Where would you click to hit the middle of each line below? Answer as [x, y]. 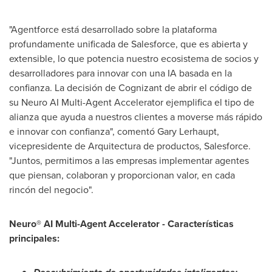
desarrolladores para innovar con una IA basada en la [121, 73]
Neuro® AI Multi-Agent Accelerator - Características [121, 223]
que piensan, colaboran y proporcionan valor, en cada [122, 175]
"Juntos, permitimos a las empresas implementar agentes [129, 160]
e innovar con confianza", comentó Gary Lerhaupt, [114, 131]
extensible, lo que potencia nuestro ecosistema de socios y [134, 58]
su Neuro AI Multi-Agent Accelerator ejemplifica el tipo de [132, 102]
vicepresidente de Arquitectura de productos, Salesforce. [130, 146]
